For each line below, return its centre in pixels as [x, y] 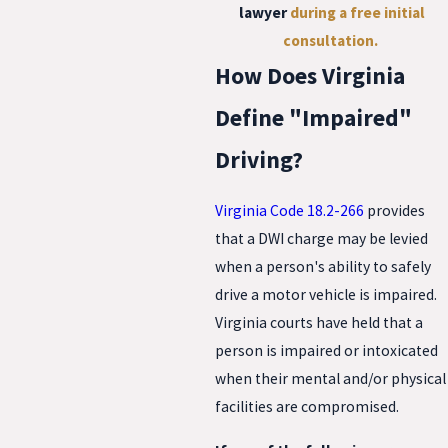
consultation [328, 41]
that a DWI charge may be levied [321, 239]
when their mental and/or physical [330, 379]
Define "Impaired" [313, 118]
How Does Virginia [310, 76]
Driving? [259, 160]
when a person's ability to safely [323, 267]
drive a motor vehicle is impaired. [326, 295]
